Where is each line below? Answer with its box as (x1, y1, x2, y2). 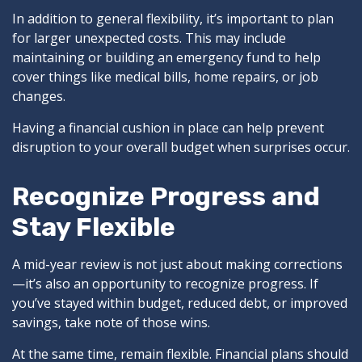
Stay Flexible (12, 212, 175, 243)
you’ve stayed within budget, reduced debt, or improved (12, 294, 347, 313)
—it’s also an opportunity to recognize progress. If (12, 275, 318, 293)
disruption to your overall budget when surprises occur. (12, 138, 350, 157)
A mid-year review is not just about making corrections (12, 255, 343, 274)
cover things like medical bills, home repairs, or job (12, 68, 318, 86)
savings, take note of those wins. (12, 314, 210, 332)
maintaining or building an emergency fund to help (12, 48, 321, 67)
